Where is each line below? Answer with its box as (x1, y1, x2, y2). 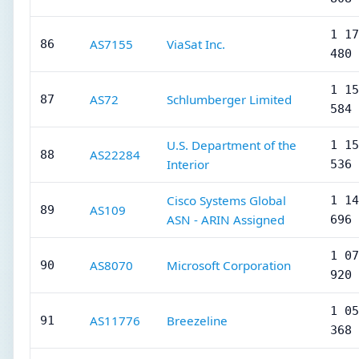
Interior (167, 156, 209, 172)
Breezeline (167, 313, 228, 329)
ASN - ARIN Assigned (167, 212, 284, 228)
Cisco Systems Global (167, 192, 286, 208)
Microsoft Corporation (167, 257, 291, 273)
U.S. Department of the (167, 137, 296, 153)
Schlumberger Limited (167, 91, 292, 107)
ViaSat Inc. (167, 36, 225, 52)
